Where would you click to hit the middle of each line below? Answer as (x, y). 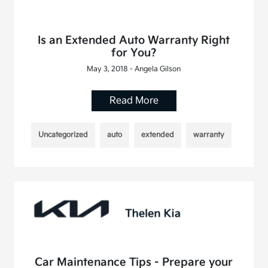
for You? (134, 53)
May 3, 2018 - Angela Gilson (134, 69)
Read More (134, 101)
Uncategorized (63, 135)
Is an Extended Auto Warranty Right (134, 41)
